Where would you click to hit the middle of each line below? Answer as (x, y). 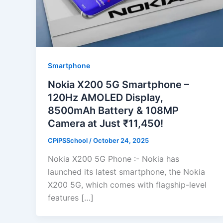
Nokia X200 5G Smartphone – (118, 84)
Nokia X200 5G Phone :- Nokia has (113, 159)
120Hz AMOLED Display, (106, 97)
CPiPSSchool (68, 140)
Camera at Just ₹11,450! (106, 123)
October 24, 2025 (121, 140)
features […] (71, 198)
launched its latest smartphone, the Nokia (126, 172)
